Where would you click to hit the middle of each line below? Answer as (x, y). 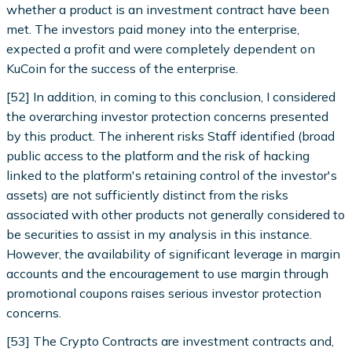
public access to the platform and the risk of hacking (158, 156)
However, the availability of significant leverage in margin (174, 254)
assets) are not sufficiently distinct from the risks (148, 195)
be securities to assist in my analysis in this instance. (159, 235)
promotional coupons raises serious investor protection (164, 293)
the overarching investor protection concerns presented (168, 117)
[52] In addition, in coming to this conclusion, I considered (171, 97)
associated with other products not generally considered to (176, 215)
